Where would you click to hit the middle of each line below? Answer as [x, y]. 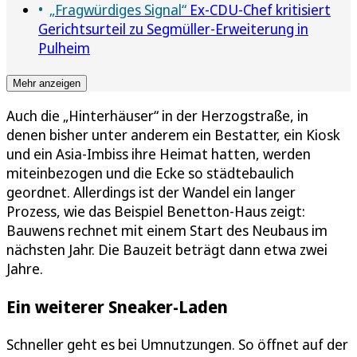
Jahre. [25, 268]
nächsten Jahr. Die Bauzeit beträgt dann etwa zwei [167, 249]
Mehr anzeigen [47, 83]
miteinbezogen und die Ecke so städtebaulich [150, 173]
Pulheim [64, 47]
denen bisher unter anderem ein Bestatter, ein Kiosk [173, 134]
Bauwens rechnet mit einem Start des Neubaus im [167, 230]
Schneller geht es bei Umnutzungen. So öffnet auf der [177, 344]
